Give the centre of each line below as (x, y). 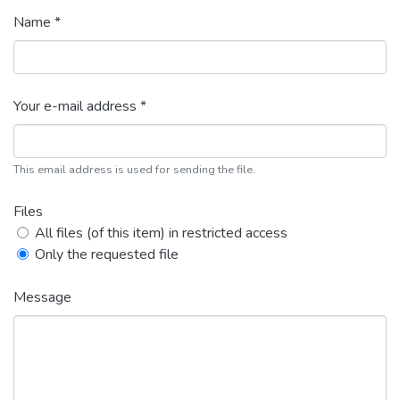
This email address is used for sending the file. (134, 170)
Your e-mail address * (80, 106)
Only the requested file (107, 254)
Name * (37, 22)
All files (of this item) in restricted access (161, 233)
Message (42, 297)
